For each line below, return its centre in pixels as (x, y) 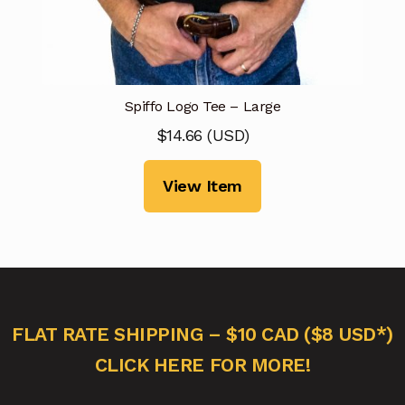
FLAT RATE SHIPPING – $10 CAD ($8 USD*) (202, 334)
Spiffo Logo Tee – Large (202, 107)
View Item (202, 186)
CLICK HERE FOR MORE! (202, 364)
